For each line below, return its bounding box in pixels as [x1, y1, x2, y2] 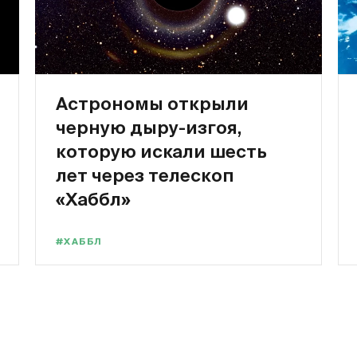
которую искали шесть [56, 141, 267, 161]
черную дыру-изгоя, [56, 117, 241, 137]
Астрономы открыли [56, 93, 249, 113]
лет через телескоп [56, 165, 234, 185]
